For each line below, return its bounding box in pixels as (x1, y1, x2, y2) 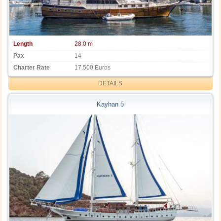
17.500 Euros (74, 64, 111, 71)
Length (13, 40, 33, 47)
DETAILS (98, 79, 123, 87)
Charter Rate (13, 64, 50, 71)
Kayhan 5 (97, 101, 124, 109)
